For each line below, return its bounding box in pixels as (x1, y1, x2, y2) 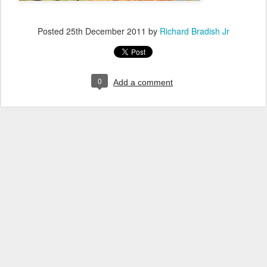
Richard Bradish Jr (160, 25, 229, 38)
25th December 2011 (66, 25, 146, 38)
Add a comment (113, 77, 173, 88)
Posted (38, 25, 66, 38)
